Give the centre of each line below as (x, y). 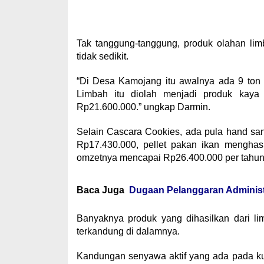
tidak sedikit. (102, 56)
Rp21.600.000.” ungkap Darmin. (143, 107)
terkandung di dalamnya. (128, 231)
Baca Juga (100, 190)
